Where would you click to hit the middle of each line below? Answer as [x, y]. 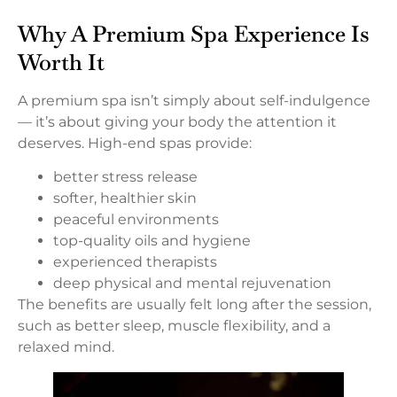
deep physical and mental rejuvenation [192, 284]
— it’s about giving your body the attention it [177, 121]
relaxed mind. [66, 347]
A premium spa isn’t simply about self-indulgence [194, 100]
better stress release [125, 177]
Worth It [61, 62]
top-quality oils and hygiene [152, 241]
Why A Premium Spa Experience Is [194, 33]
